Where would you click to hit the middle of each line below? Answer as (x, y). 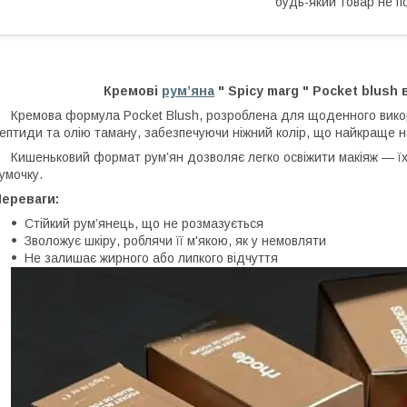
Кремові (133, 91)
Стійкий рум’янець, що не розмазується (144, 224)
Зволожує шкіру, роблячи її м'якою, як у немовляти (175, 241)
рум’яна (188, 91)
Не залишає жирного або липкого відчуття (151, 258)
